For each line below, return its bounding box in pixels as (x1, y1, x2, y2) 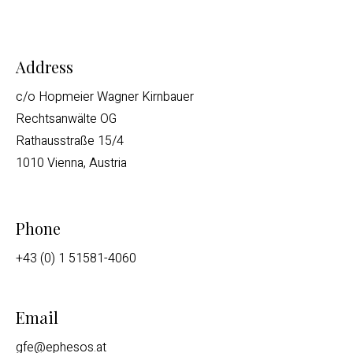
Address (16, 56, 73, 77)
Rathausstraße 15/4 (16, 132, 124, 150)
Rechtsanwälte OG (16, 110, 117, 128)
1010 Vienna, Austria (16, 154, 127, 173)
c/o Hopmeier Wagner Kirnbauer (16, 87, 194, 106)
